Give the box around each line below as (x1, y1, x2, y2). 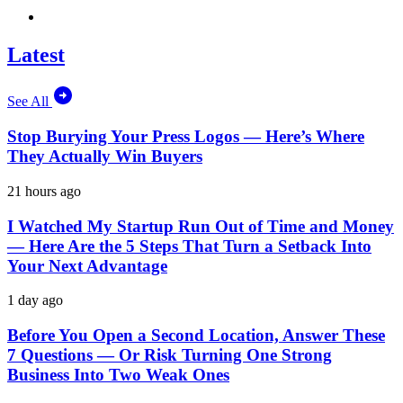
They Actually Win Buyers (7, 147, 202, 166)
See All (7, 94, 52, 110)
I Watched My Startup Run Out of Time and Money (7, 216, 394, 236)
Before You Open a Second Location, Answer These (7, 326, 385, 345)
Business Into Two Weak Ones (7, 365, 229, 384)
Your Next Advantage (7, 255, 167, 275)
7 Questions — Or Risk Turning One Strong (7, 345, 332, 364)
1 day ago (7, 292, 63, 309)
